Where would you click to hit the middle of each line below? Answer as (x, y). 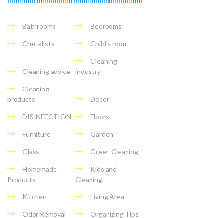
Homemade (40, 169)
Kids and (103, 169)
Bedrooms (106, 26)
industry (88, 71)
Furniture (36, 134)
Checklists (38, 44)
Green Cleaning (114, 152)
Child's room (109, 44)
